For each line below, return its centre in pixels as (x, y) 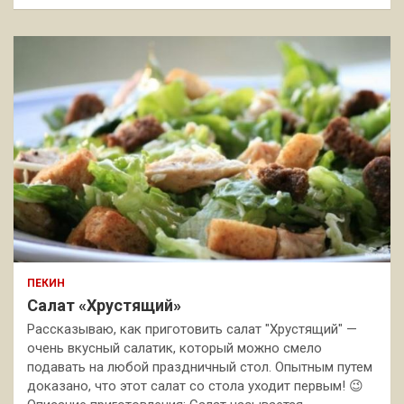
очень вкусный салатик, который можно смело (174, 348)
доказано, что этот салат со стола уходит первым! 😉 (195, 386)
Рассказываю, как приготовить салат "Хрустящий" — (192, 329)
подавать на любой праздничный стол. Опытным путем (200, 367)
